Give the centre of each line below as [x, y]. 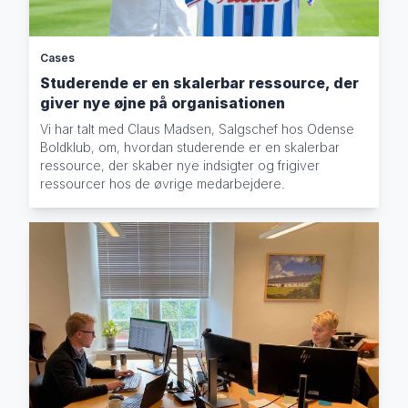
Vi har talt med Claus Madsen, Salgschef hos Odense [198, 128]
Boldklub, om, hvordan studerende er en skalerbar [190, 147]
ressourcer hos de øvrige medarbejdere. [163, 183]
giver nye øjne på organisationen [163, 102]
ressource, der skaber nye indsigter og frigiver [180, 165]
